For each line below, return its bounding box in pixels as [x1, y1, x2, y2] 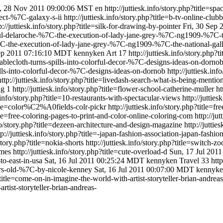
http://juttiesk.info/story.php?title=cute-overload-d [13, 147, 169, 156]
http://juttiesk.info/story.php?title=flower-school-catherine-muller [12, 85, 214, 93]
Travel [179, 156, 199, 165]
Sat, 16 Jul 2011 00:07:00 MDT [94, 165, 194, 174]
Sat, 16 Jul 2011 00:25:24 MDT [44, 156, 144, 165]
